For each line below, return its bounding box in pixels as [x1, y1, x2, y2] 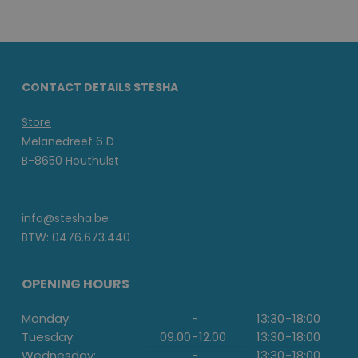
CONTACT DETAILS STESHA [22, 79, 178, 96]
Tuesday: [22, 328, 75, 346]
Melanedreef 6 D [22, 133, 114, 150]
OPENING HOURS [22, 275, 129, 294]
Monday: [22, 310, 71, 328]
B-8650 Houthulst [22, 153, 119, 169]
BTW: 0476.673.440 [22, 229, 130, 246]
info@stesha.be [22, 210, 109, 227]
